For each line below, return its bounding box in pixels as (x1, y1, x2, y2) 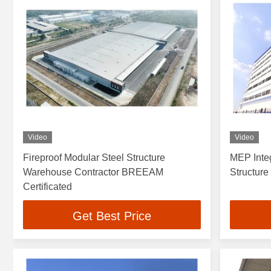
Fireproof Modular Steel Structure (23, 152, 165, 163)
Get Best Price (72, 209, 151, 223)
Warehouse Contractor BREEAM (23, 167, 163, 178)
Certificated (23, 181, 72, 192)
